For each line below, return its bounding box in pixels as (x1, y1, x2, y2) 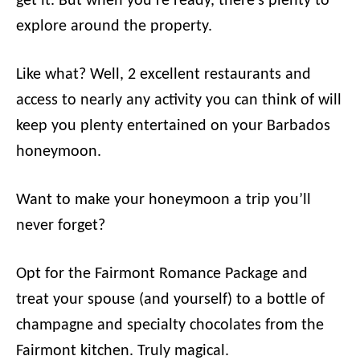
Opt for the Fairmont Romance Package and (16, 266, 308, 282)
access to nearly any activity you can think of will (16, 92, 342, 108)
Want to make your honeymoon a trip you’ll (16, 192, 311, 208)
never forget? (16, 218, 109, 234)
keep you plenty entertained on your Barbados (16, 118, 330, 134)
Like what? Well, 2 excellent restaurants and (16, 67, 311, 83)
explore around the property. (16, 18, 216, 35)
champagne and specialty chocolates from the (16, 317, 324, 333)
